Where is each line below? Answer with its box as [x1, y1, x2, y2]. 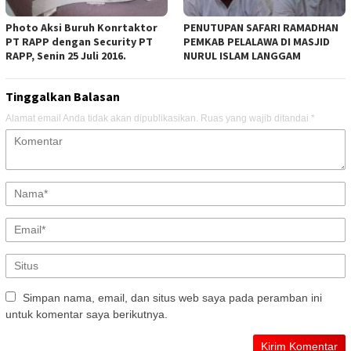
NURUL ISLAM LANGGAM [183, 49, 301, 63]
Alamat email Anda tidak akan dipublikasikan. [5, 113, 198, 125]
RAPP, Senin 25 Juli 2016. [5, 49, 126, 63]
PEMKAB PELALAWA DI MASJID [183, 34, 330, 49]
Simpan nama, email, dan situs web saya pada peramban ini [23, 291, 322, 305]
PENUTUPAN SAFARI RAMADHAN [183, 20, 338, 35]
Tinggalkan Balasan [5, 89, 120, 105]
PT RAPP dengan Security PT [5, 34, 153, 49]
